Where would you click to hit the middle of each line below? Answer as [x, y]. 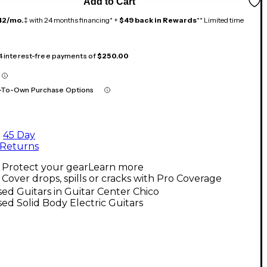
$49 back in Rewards [158, 20]
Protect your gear [45, 167]
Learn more [116, 167]
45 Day [19, 135]
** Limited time [220, 20]
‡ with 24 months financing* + [72, 20]
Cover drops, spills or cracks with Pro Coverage [112, 178]
